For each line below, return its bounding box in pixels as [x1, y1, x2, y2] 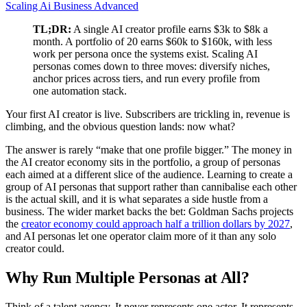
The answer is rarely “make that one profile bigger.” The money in [5, 143, 292, 156]
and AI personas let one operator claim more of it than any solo [5, 230, 276, 242]
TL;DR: [33, 23, 71, 35]
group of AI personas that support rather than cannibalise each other [5, 180, 297, 193]
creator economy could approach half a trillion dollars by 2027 [21, 217, 290, 230]
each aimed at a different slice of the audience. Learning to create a [5, 168, 293, 180]
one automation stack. [33, 84, 127, 97]
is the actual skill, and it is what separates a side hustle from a [5, 193, 268, 205]
